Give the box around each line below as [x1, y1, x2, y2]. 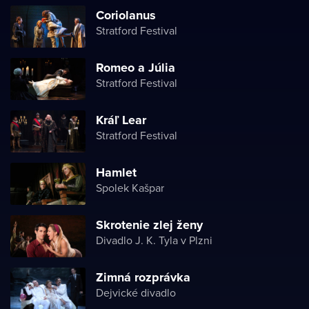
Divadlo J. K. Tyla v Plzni [96, 232, 212, 248]
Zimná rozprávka [96, 268, 190, 286]
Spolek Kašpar [96, 180, 164, 195]
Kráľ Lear [96, 111, 146, 129]
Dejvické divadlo [96, 285, 176, 300]
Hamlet [96, 163, 137, 181]
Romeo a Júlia [96, 59, 175, 77]
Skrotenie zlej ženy [96, 216, 203, 234]
